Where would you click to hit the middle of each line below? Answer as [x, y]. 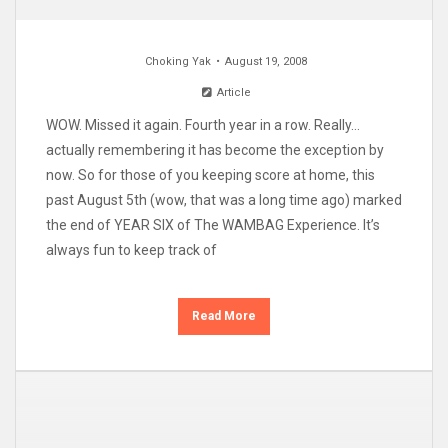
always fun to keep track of [131, 249]
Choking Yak [177, 61]
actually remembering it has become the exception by [215, 149]
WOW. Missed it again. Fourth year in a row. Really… [203, 124]
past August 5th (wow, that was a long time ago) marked [224, 199]
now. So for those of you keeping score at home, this [210, 174]
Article [232, 92]
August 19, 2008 [265, 61]
